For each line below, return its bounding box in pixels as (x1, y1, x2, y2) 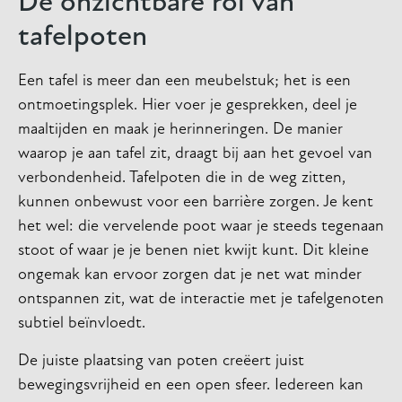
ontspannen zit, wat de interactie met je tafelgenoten (18, 291, 384, 309)
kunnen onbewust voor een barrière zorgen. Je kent (18, 194, 373, 212)
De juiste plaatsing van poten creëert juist (18, 352, 304, 370)
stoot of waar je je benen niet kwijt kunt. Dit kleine (18, 242, 369, 260)
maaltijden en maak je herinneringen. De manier (18, 121, 343, 139)
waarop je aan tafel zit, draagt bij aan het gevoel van (18, 145, 372, 163)
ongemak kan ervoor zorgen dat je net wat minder (18, 267, 362, 284)
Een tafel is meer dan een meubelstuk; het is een (18, 73, 351, 91)
